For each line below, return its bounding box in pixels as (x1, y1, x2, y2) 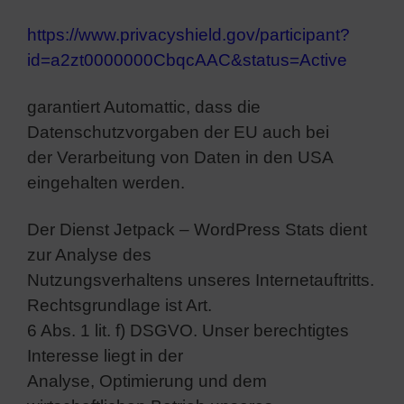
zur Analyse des (27, 244, 151, 264)
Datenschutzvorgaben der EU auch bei (27, 122, 329, 142)
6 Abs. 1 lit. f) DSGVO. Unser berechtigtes (27, 320, 349, 340)
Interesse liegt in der (27, 345, 183, 365)
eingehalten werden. (27, 172, 185, 192)
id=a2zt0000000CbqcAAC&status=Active (27, 50, 347, 69)
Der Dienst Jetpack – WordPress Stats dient (27, 219, 367, 239)
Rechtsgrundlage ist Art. (27, 295, 212, 315)
